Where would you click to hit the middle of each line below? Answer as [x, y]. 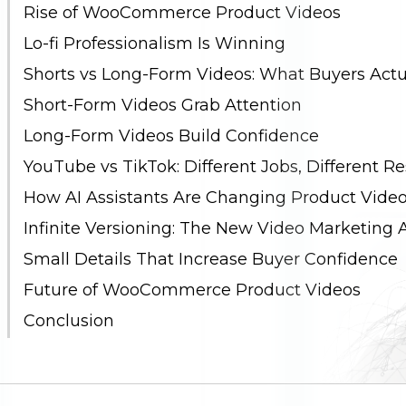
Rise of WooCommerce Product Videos [177, 13]
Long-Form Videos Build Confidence [166, 136]
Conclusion [64, 321]
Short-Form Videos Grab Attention [158, 105]
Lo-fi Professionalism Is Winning [150, 43]
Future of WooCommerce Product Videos [187, 290]
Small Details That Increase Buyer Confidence [206, 259]
